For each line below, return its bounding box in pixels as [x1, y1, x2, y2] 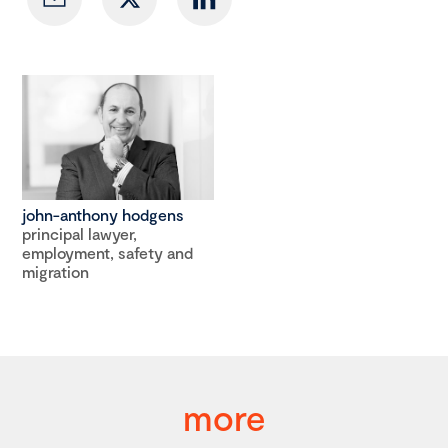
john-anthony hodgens [22, 204, 184, 224]
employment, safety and [22, 242, 193, 262]
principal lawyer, [22, 223, 137, 243]
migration [22, 261, 89, 281]
